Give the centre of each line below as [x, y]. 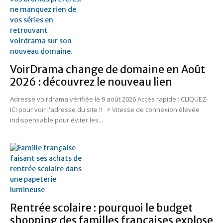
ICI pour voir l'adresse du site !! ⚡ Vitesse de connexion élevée [105, 109]
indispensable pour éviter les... [56, 120]
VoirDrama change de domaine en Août [108, 69]
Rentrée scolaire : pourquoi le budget [101, 208]
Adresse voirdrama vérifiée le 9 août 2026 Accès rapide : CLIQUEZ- [109, 99]
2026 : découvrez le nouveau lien [91, 82]
